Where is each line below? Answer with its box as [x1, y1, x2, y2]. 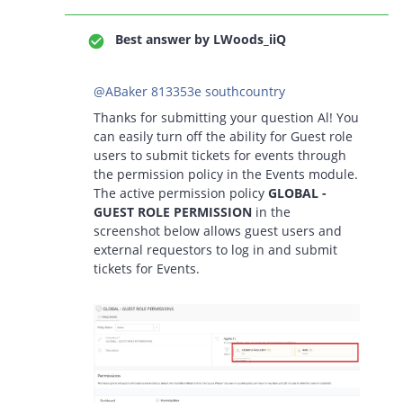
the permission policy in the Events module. [94, 166, 358, 183]
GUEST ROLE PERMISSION [94, 203, 252, 220]
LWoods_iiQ [210, 31, 286, 48]
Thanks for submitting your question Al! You [94, 109, 359, 126]
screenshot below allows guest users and [94, 222, 342, 239]
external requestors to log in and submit [94, 241, 337, 258]
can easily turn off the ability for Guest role [94, 128, 353, 145]
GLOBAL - [268, 184, 327, 201]
